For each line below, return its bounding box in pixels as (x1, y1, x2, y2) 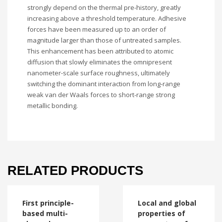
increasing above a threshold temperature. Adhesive (27, 14, 186, 23)
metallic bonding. (27, 101, 78, 110)
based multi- (22, 209, 68, 218)
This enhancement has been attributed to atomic (27, 47, 173, 55)
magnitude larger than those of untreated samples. (27, 36, 181, 45)
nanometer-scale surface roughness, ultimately (27, 68, 170, 77)
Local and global (137, 198, 196, 208)
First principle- (22, 198, 74, 208)
